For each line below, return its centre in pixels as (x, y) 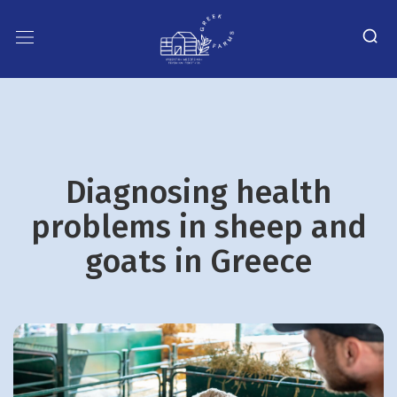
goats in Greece (198, 261)
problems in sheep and (198, 226)
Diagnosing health (198, 192)
